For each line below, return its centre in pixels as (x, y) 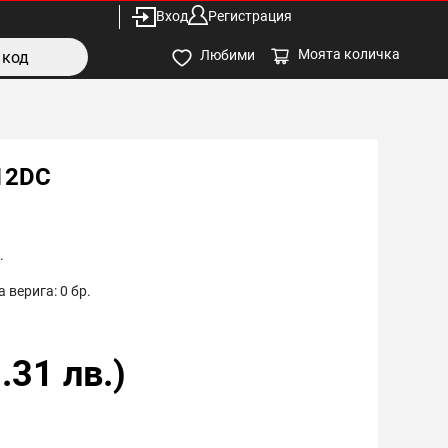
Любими (227, 55)
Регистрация (250, 16)
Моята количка (349, 53)
